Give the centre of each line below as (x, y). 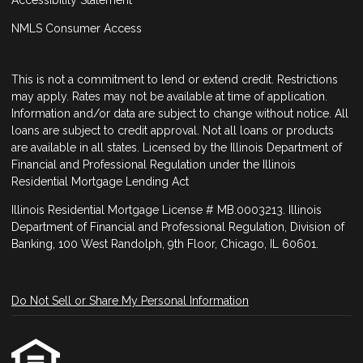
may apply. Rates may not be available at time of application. (169, 96)
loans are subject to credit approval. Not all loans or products (173, 130)
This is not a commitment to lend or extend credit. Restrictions (175, 79)
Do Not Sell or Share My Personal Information (130, 300)
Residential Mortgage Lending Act (100, 181)
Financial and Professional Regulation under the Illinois (154, 164)
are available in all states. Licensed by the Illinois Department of (177, 147)
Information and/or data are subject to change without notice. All (180, 113)
